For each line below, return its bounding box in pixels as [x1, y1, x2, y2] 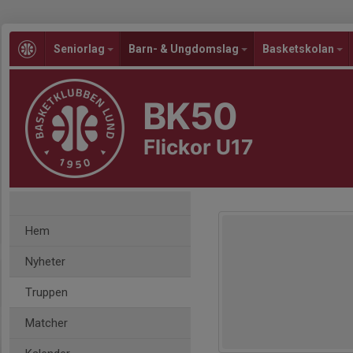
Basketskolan [262, 43, 336, 55]
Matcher [25, 316, 68, 330]
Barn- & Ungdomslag [128, 43, 241, 55]
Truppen [25, 285, 68, 299]
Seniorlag [54, 43, 107, 55]
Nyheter [25, 255, 65, 269]
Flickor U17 [143, 135, 253, 159]
